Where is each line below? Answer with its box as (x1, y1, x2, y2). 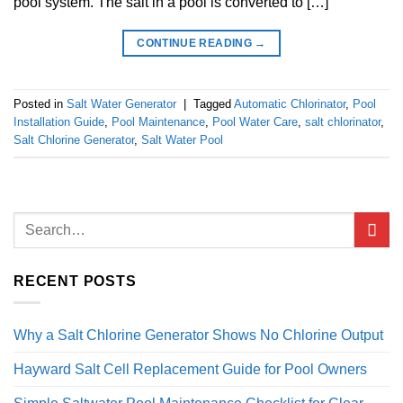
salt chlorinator (305, 114, 381, 129)
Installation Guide (13, 114, 104, 129)
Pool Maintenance (112, 114, 205, 129)
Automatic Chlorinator (234, 96, 345, 111)
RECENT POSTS (13, 273, 137, 289)
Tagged (193, 96, 234, 111)
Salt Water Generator (67, 96, 176, 111)
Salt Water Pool (141, 132, 223, 147)
